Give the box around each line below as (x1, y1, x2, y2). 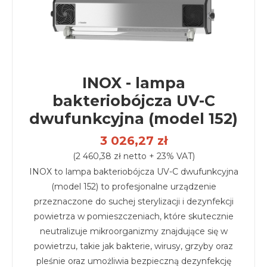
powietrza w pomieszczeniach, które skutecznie (33, 211, 234, 222)
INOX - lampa (82, 74, 185, 92)
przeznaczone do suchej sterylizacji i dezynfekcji (33, 196, 234, 207)
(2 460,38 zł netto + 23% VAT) (72, 151, 195, 162)
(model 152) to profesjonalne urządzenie (51, 181, 216, 192)
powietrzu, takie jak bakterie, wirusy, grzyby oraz (34, 241, 233, 252)
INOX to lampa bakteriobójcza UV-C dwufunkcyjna (29, 166, 238, 177)
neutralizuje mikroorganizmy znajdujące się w (39, 226, 228, 237)
